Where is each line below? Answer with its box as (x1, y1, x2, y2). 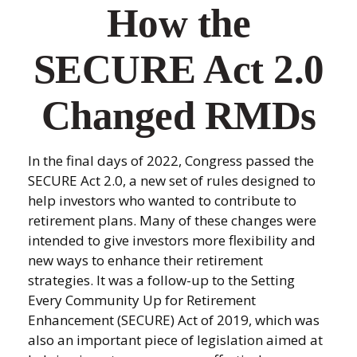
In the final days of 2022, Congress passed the (28, 151, 314, 170)
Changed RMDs (41, 93, 316, 138)
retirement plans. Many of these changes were (28, 211, 316, 229)
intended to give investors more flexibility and (28, 231, 316, 249)
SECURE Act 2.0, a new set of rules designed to (28, 171, 316, 190)
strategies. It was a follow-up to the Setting (28, 271, 295, 289)
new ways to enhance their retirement (28, 251, 263, 269)
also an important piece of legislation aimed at (28, 331, 323, 349)
